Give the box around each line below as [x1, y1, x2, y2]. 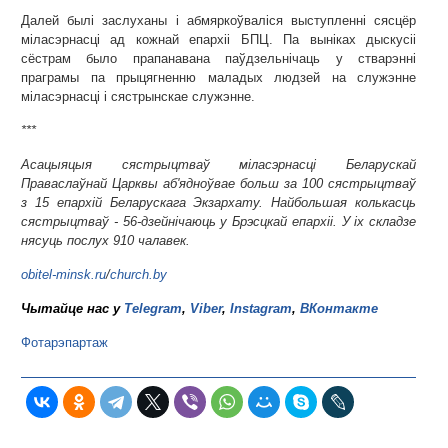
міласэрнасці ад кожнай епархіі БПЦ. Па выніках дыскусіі [21, 32, 417, 47]
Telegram [124, 301, 182, 316]
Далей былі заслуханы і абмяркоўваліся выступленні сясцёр [21, 13, 417, 28]
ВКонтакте [300, 301, 378, 316]
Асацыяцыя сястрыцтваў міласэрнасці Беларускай [21, 157, 417, 172]
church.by [110, 267, 167, 282]
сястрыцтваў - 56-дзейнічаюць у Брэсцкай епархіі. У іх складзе [21, 214, 417, 229]
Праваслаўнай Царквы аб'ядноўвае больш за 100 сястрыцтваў [21, 176, 417, 191]
